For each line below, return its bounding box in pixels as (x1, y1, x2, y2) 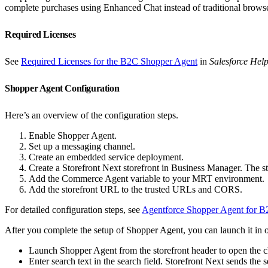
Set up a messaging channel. (29, 141, 135, 151)
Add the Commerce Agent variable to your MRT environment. (29, 173, 264, 184)
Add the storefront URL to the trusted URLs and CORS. (29, 184, 242, 194)
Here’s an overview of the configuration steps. (5, 109, 178, 120)
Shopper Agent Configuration (5, 83, 121, 93)
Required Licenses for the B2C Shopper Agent (21, 56, 197, 66)
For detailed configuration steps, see (5, 204, 142, 215)
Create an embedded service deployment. (29, 151, 184, 162)
